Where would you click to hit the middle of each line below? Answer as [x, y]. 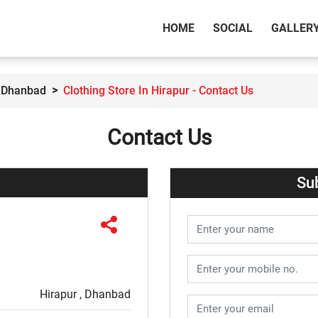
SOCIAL [233, 28]
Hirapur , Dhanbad [85, 294]
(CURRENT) [223, 28]
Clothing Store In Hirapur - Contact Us [158, 91]
